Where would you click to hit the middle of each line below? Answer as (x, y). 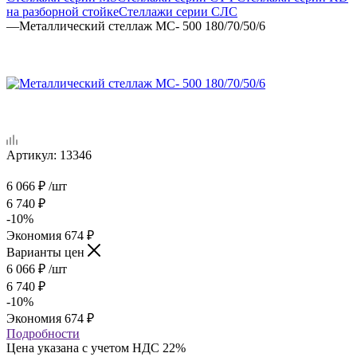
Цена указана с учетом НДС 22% (96, 347)
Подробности (43, 333)
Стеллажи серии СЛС (178, 11)
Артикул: (31, 155)
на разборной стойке (63, 11)
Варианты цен (47, 252)
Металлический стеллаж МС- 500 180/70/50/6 (142, 25)
